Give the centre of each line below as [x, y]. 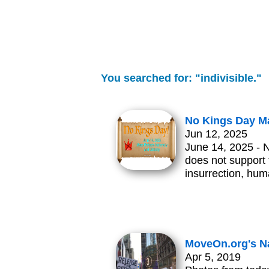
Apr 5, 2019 [213, 257]
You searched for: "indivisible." [181, 78]
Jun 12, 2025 [216, 134]
